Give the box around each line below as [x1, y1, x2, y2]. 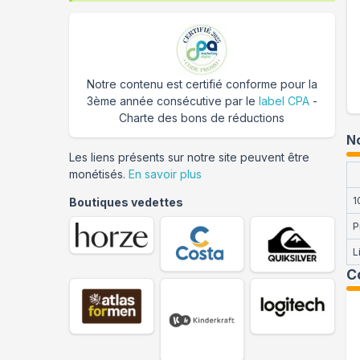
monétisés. [69, 167, 129, 181]
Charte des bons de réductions [119, 111, 285, 125]
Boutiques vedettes [69, 195, 183, 209]
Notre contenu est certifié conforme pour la [86, 77, 317, 91]
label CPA [258, 94, 309, 108]
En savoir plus [129, 167, 202, 181]
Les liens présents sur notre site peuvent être [69, 150, 309, 164]
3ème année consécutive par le [86, 94, 259, 108]
